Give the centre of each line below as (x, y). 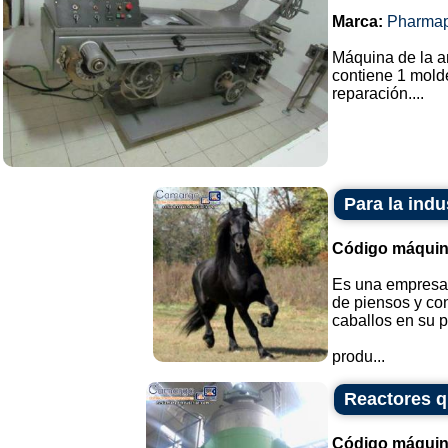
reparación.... (378, 93)
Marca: (357, 21)
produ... (358, 356)
